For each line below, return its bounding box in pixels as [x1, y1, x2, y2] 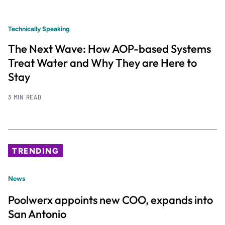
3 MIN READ [8, 92, 42, 101]
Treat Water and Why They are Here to [8, 55, 197, 70]
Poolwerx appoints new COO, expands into [8, 193, 213, 207]
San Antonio [8, 207, 66, 221]
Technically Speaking [8, 25, 70, 33]
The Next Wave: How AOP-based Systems [8, 41, 211, 56]
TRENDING [12, 146, 59, 156]
